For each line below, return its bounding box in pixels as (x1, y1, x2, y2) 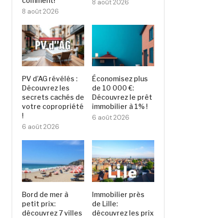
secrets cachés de (22, 93, 84, 102)
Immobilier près (92, 190, 145, 199)
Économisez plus (92, 74, 148, 83)
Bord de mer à (22, 190, 68, 199)
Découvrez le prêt (92, 93, 153, 102)
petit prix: (22, 199, 55, 208)
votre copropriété (22, 102, 84, 111)
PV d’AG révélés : (22, 74, 77, 83)
